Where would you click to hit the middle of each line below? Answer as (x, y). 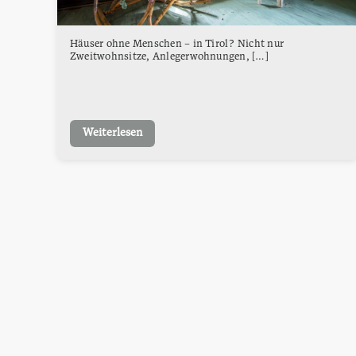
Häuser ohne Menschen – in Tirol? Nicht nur (177, 44)
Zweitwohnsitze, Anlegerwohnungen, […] (169, 57)
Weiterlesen (112, 133)
